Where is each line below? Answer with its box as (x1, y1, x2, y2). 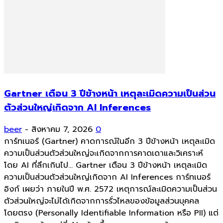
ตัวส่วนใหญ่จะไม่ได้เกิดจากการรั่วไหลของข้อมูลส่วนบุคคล (4, 195, 199, 208)
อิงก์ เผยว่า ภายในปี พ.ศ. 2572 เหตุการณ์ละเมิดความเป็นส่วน (4, 183, 217, 196)
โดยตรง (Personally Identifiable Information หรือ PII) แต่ (4, 207, 219, 220)
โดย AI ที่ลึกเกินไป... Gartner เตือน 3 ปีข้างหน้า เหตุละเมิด (4, 159, 207, 172)
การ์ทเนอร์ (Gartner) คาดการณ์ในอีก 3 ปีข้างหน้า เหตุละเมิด (4, 135, 215, 148)
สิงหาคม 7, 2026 (31, 123, 93, 136)
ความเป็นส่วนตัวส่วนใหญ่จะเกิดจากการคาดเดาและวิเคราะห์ (4, 147, 203, 160)
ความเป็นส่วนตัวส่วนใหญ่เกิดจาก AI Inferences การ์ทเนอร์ (4, 171, 211, 184)
